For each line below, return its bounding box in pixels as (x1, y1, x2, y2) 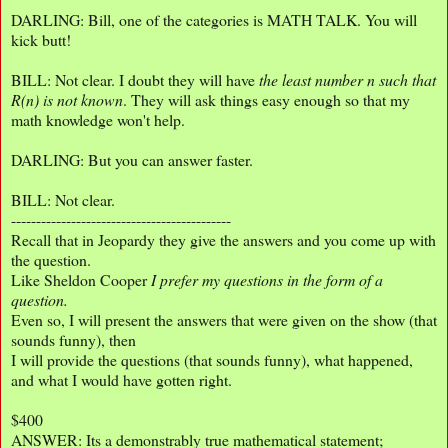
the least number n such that (259, 68, 436, 90)
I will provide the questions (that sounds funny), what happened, (11, 348, 413, 370)
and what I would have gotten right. (11, 368, 237, 390)
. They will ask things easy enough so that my (123, 88, 410, 110)
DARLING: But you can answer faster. (11, 148, 253, 170)
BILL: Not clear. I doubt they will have (11, 68, 259, 90)
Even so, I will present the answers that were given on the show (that (11, 308, 437, 330)
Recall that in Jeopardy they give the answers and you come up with (11, 228, 436, 250)
